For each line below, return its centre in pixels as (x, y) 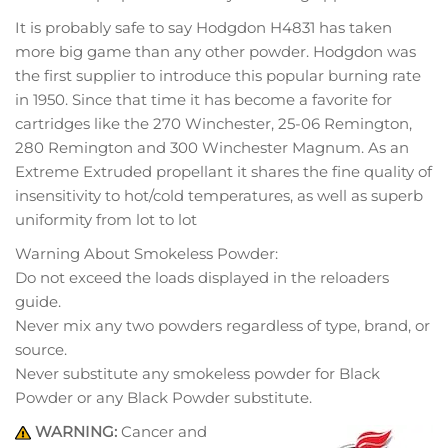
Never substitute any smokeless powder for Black (197, 373)
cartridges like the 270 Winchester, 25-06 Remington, (213, 123)
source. (41, 349)
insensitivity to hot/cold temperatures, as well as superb (219, 195)
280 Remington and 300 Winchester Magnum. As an (212, 147)
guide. (38, 301)
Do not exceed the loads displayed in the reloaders (202, 277)
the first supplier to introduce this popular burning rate (218, 75)
